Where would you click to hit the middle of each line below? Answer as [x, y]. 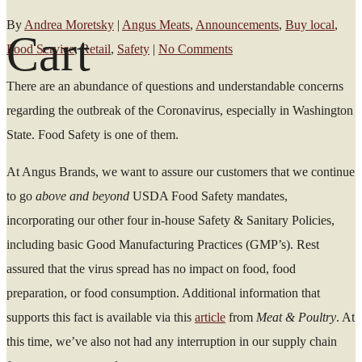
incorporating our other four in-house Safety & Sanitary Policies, [170, 220]
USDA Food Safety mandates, [208, 196]
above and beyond [82, 196]
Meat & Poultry [296, 317]
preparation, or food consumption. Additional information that [163, 293]
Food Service [40, 48]
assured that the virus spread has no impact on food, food [151, 268]
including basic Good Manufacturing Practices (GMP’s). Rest [163, 244]
